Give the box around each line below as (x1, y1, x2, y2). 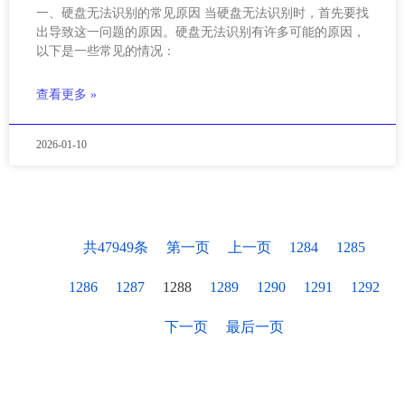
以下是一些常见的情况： (36, 44, 175, 59)
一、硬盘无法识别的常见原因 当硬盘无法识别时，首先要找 (36, 6, 369, 21)
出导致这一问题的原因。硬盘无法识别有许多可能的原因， (36, 25, 365, 40)
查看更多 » (36, 88, 97, 102)
